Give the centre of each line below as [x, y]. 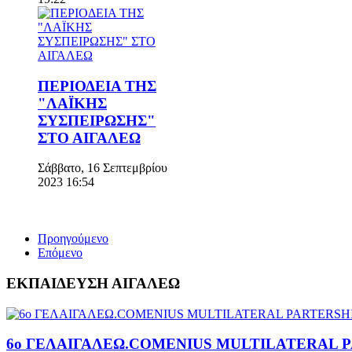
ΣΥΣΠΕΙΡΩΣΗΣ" [97, 120]
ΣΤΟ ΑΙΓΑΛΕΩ [89, 137]
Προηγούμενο [73, 239]
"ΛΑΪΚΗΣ [72, 103]
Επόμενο [60, 253]
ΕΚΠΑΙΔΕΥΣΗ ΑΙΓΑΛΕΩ [93, 284]
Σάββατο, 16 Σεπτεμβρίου [103, 168]
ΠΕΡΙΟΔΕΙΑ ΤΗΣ [97, 86]
